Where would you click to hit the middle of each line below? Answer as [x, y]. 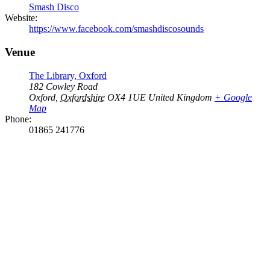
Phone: [18, 119]
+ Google [233, 97]
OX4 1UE [127, 97]
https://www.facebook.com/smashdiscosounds [116, 29]
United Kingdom [180, 97]
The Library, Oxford [68, 75]
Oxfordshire [83, 97]
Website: [21, 18]
